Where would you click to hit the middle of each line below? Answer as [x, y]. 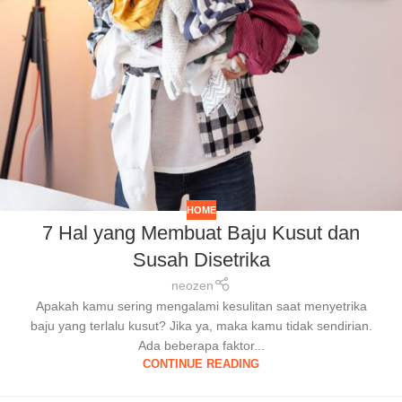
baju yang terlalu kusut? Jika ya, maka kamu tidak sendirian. [201, 325]
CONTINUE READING [201, 364]
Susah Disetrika [201, 260]
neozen [193, 285]
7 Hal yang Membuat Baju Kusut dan [201, 233]
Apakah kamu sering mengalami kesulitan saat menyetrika [201, 306]
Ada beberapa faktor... [201, 345]
